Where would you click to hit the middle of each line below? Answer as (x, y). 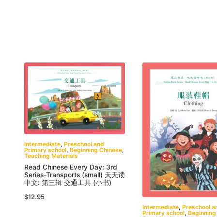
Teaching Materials (51, 155)
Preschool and (84, 144)
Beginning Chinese (96, 150)
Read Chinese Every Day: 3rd (71, 167)
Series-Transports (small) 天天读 (75, 175)
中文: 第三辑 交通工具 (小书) (68, 183)
